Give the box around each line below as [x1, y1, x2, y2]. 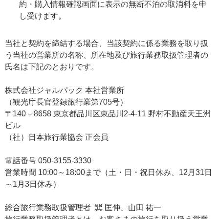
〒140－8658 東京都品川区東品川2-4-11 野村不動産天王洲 [5, 109, 211, 118]
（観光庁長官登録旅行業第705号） [5, 98, 128, 107]
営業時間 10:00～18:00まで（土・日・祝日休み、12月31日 [5, 168, 212, 177]
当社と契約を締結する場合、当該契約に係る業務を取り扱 [5, 39, 208, 48]
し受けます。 [19, 12, 66, 21]
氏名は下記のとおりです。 [5, 63, 99, 71]
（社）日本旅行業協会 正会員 [5, 133, 109, 142]
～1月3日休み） [5, 180, 61, 189]
